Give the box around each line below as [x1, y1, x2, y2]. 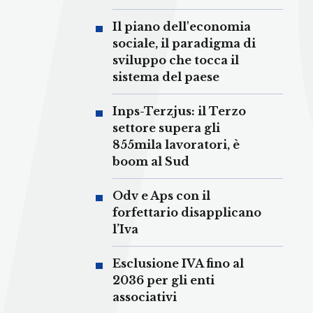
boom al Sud [112, 154, 189, 169]
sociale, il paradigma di [112, 36, 256, 51]
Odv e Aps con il [112, 189, 210, 203]
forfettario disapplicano [112, 205, 261, 220]
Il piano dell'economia [112, 20, 251, 34]
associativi [112, 290, 177, 305]
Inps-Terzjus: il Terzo [112, 104, 246, 119]
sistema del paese [112, 70, 219, 85]
